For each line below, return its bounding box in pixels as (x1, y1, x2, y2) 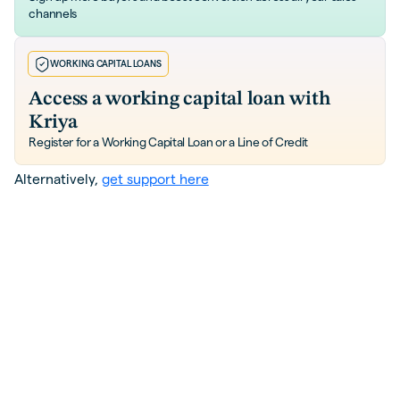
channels (29, 6, 77, 21)
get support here (101, 171, 209, 187)
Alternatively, (13, 171, 102, 187)
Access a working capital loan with (29, 88, 331, 109)
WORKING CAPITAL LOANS (50, 58, 162, 69)
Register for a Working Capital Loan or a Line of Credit (29, 135, 309, 149)
